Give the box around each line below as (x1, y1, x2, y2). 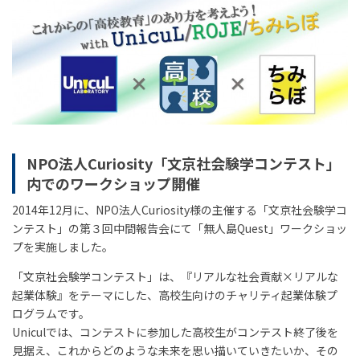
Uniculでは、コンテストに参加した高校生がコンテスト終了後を (12, 324, 338, 341)
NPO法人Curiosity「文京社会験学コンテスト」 (26, 153, 341, 174)
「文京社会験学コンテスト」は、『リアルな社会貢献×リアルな (12, 268, 338, 285)
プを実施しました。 (12, 239, 113, 256)
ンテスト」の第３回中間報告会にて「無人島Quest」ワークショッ (12, 220, 347, 237)
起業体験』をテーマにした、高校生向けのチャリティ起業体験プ (12, 287, 337, 304)
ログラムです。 (12, 305, 90, 322)
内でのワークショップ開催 (26, 173, 200, 194)
